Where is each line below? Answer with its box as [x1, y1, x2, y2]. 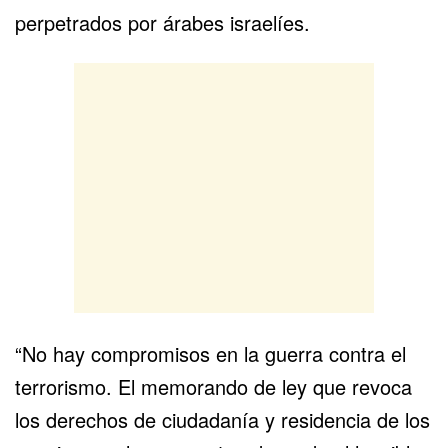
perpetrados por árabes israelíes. [15, 7, 310, 37]
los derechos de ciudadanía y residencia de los [15, 404, 430, 434]
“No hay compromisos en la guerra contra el [15, 338, 406, 368]
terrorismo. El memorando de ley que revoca [15, 371, 412, 401]
